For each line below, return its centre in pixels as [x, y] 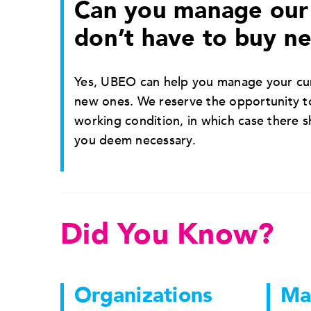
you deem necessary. [135, 140]
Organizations [144, 295]
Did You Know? [167, 234]
